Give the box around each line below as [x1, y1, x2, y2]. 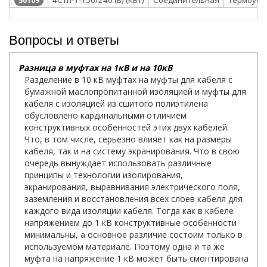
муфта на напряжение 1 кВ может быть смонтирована [24, 252, 249, 264]
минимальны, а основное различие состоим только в [24, 228, 243, 240]
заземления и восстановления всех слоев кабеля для [24, 193, 243, 204]
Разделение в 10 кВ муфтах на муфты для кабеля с [24, 73, 232, 85]
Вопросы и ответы [9, 29, 119, 48]
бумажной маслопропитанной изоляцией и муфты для [24, 85, 246, 97]
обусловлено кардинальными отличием [24, 109, 187, 121]
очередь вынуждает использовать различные [24, 157, 212, 169]
